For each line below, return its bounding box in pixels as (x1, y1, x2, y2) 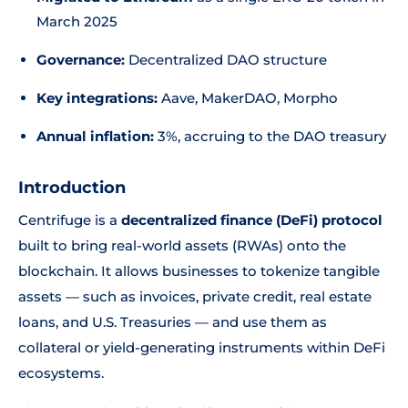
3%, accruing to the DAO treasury (154, 127, 386, 145)
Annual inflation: (36, 127, 154, 145)
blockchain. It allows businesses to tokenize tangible (18, 262, 380, 280)
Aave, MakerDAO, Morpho (158, 89, 338, 107)
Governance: (36, 51, 125, 68)
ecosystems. (18, 364, 104, 382)
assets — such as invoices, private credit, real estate (18, 288, 372, 305)
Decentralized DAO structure (125, 51, 327, 68)
